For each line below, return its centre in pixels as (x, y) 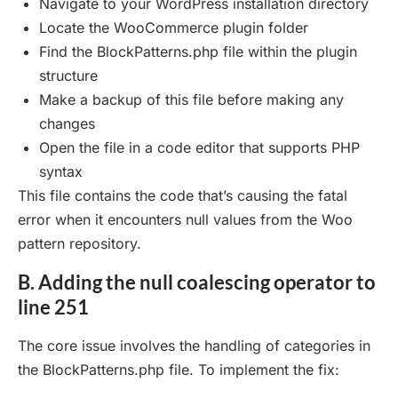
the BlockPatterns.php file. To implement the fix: (179, 369)
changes (67, 123)
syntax (61, 171)
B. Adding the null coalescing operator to (197, 282)
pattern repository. (80, 243)
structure (68, 75)
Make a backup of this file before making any (191, 99)
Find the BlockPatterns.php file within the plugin (198, 51)
